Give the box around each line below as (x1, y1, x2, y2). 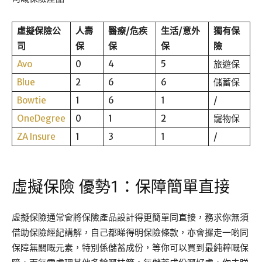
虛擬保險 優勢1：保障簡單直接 (12, 178, 230, 197)
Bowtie (17, 95, 46, 106)
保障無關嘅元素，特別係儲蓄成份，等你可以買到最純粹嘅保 (12, 242, 249, 254)
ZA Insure (17, 131, 56, 143)
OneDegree (17, 113, 65, 125)
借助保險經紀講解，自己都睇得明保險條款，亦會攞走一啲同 (12, 227, 249, 239)
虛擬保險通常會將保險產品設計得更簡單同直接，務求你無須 (12, 212, 249, 223)
